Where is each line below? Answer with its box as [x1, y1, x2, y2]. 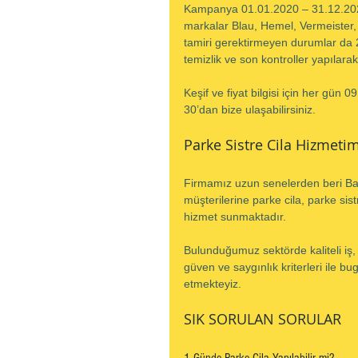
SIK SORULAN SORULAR [184, 309, 341, 328]
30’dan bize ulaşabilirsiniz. [184, 103, 316, 116]
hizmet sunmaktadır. [184, 210, 286, 223]
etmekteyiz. [184, 277, 241, 290]
